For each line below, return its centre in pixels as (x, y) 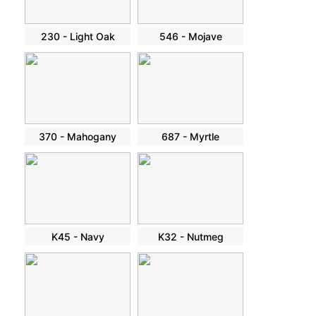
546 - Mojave (190, 37)
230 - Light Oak (78, 37)
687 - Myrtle (190, 137)
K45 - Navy (78, 237)
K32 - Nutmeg (190, 237)
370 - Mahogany (78, 137)
